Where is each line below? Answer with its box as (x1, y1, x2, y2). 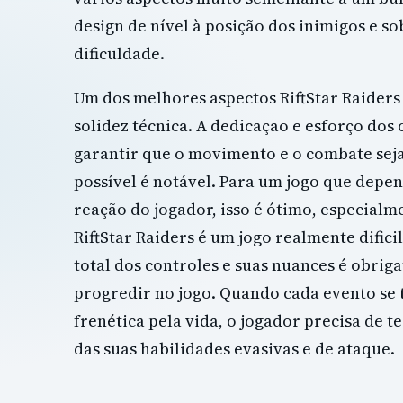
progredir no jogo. (74, 282, 216, 305)
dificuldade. (74, 42, 165, 65)
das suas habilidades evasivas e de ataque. (74, 337, 395, 361)
